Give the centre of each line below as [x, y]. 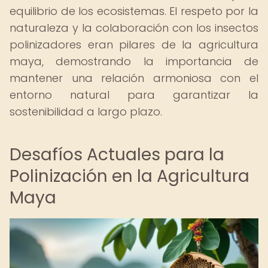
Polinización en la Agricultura [130, 176]
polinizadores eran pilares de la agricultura [134, 45]
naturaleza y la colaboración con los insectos [134, 28]
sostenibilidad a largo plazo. [86, 112]
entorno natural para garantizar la [134, 95]
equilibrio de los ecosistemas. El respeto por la [134, 11]
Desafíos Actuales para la [117, 155]
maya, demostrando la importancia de [134, 61]
